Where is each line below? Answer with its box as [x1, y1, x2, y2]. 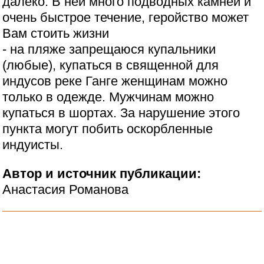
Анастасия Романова [2, 182, 129, 197]
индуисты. [2, 137, 64, 153]
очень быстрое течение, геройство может [2, 10, 249, 25]
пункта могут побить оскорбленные [2, 121, 213, 137]
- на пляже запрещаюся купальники [2, 42, 216, 57]
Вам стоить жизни [2, 26, 110, 41]
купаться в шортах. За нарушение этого [2, 105, 240, 121]
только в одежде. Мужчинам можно [2, 90, 214, 105]
